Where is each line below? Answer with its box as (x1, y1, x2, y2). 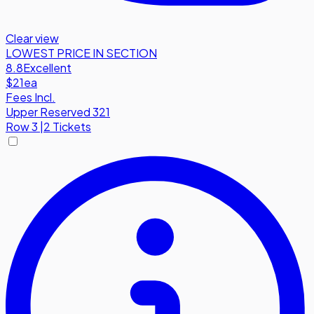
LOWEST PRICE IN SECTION (6, 45, 157, 60)
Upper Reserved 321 (6, 104, 110, 119)
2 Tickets (43, 118, 91, 134)
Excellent (23, 60, 71, 75)
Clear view (6, 30, 59, 46)
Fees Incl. (6, 89, 55, 104)
